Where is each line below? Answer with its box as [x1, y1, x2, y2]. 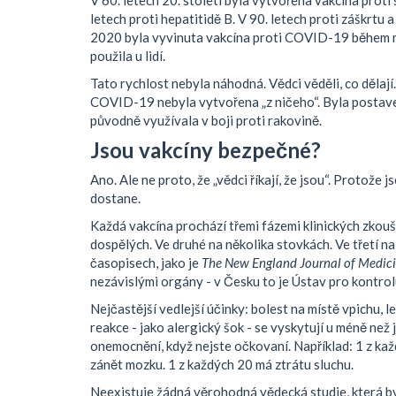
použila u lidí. [90, 48, 165, 65]
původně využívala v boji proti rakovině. [90, 112, 322, 129]
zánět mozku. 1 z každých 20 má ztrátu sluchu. [90, 356, 354, 373]
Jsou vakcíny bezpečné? [90, 137, 321, 164]
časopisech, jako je [90, 255, 202, 271]
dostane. [90, 190, 141, 207]
